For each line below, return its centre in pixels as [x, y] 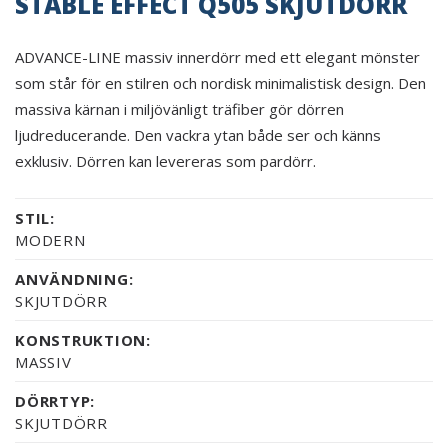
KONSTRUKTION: [83, 339]
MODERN [50, 239]
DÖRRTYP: [55, 400]
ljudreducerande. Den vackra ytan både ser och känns [198, 134]
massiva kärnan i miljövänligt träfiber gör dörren [179, 108]
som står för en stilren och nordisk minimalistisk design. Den [220, 82]
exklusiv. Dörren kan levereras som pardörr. [165, 160]
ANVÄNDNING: [74, 278]
